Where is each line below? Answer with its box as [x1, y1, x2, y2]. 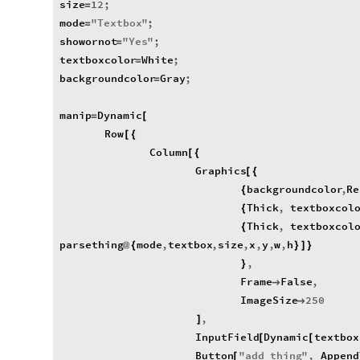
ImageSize [239, 293, 298, 308]
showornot [59, 35, 117, 49]
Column [149, 145, 189, 160]
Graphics [194, 164, 247, 178]
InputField [194, 330, 260, 345]
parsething [59, 238, 124, 252]
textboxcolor [59, 53, 137, 67]
